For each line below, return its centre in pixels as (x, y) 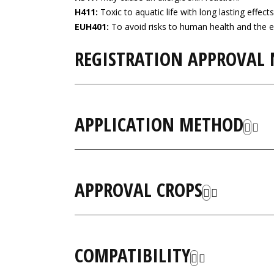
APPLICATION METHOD (159, 124)
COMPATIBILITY (132, 255)
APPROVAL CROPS (139, 190)
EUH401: (92, 27)
